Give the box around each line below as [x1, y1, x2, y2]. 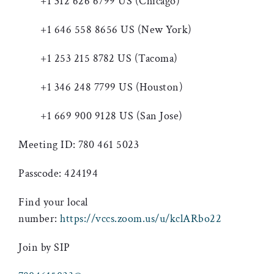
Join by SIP [18, 240, 70, 254]
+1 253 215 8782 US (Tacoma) [18, 51, 178, 65]
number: [18, 212, 60, 226]
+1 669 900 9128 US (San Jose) [18, 109, 183, 123]
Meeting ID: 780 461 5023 [18, 138, 139, 152]
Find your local [18, 195, 88, 209]
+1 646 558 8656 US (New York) [18, 23, 192, 37]
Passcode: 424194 [18, 166, 98, 180]
